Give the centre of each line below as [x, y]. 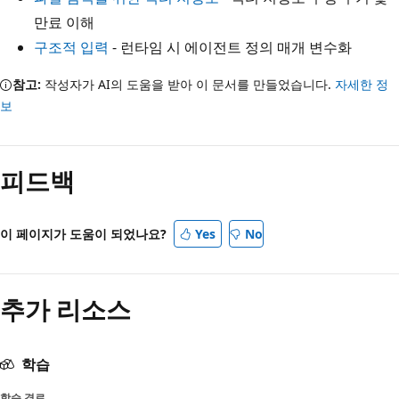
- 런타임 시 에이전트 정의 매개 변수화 [230, 47]
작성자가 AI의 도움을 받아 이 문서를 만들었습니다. [188, 84]
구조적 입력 [71, 47]
